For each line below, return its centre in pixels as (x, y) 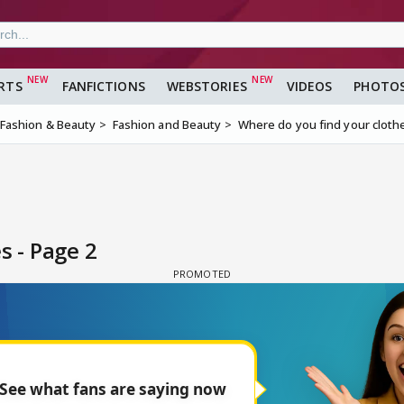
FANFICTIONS (103, 87)
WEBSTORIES (207, 87)
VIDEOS (309, 87)
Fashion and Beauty (167, 125)
